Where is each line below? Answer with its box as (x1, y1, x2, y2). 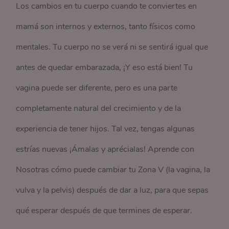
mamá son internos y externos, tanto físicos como (16, 21, 196, 32)
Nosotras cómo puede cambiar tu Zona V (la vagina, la (16, 164, 211, 175)
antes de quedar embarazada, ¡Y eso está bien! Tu (16, 62, 193, 73)
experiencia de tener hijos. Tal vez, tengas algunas (16, 123, 195, 134)
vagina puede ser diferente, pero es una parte (16, 82, 178, 94)
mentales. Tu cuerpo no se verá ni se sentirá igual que (16, 41, 209, 53)
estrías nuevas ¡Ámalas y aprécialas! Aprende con (16, 144, 195, 155)
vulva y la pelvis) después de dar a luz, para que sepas (16, 185, 209, 196)
